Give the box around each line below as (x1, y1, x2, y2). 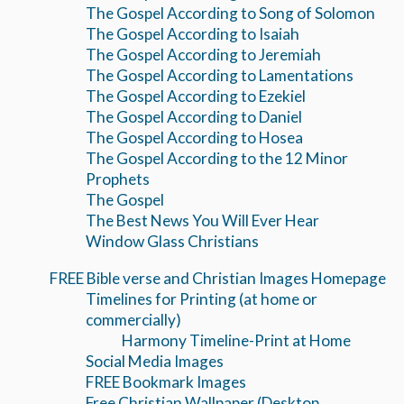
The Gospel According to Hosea (86, 128, 303, 148)
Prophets (86, 170, 150, 189)
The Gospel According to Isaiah (86, 24, 299, 44)
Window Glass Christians (86, 232, 259, 252)
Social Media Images (86, 351, 224, 371)
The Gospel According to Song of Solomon (86, 4, 375, 23)
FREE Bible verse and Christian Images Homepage (50, 268, 386, 288)
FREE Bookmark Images (86, 372, 246, 391)
